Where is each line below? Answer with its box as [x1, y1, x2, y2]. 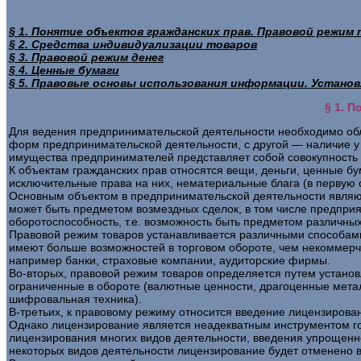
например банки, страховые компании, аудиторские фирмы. [9, 253, 330, 267]
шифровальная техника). [9, 292, 142, 305]
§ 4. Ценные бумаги [9, 63, 119, 77]
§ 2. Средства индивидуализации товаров [9, 37, 257, 51]
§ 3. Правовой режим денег [9, 50, 164, 64]
